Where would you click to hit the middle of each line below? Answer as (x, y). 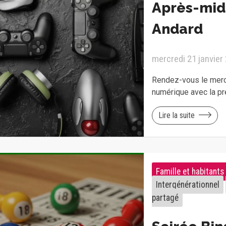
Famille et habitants (190, 171)
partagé (165, 197)
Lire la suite (176, 115)
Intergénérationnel (187, 184)
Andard (177, 29)
